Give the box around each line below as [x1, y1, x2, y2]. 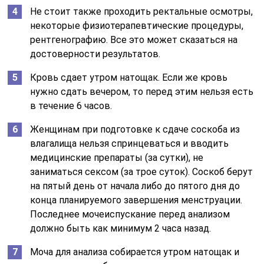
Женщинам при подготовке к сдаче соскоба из [30, 124, 240, 135]
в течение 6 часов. [30, 100, 113, 111]
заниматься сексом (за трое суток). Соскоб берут [30, 166, 253, 177]
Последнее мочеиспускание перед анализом [30, 209, 230, 220]
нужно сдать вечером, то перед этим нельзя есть [30, 86, 254, 97]
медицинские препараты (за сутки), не [30, 152, 204, 163]
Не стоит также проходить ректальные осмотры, [30, 6, 253, 17]
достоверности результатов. [30, 48, 161, 60]
